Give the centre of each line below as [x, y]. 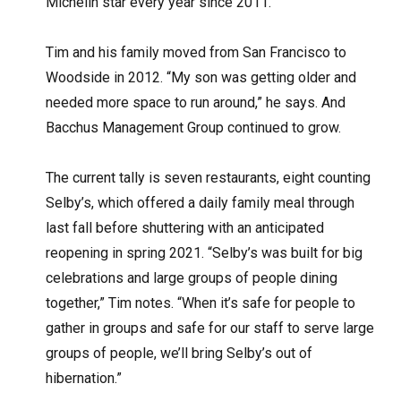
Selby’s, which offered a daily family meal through [200, 203]
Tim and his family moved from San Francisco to [196, 53]
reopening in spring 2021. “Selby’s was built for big [205, 253]
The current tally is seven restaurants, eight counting [209, 178]
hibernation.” [84, 379]
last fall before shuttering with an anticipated [185, 228]
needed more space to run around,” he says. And [196, 103]
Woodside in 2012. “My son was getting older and [201, 78]
